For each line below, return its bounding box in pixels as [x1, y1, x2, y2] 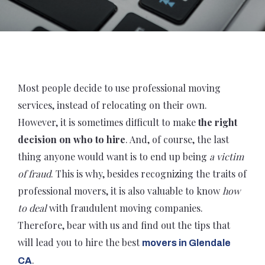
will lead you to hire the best [18, 236, 142, 248]
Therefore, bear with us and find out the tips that [18, 219, 230, 231]
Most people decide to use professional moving [18, 82, 221, 94]
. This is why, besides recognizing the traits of [51, 167, 247, 180]
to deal [18, 202, 47, 214]
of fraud [18, 167, 51, 180]
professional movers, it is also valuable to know [18, 185, 222, 197]
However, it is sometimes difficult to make [18, 116, 198, 128]
